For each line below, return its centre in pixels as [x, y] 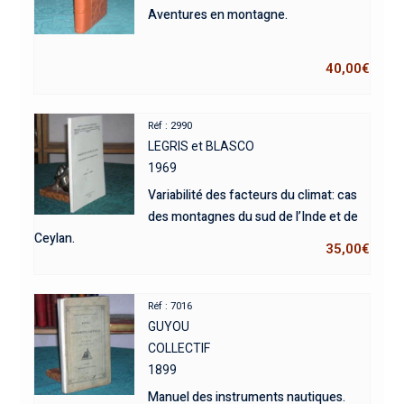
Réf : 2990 [170, 126]
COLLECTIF [179, 349]
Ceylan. [54, 239]
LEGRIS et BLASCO [202, 147]
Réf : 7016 [170, 307]
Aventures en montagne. [218, 15]
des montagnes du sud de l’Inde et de [253, 217]
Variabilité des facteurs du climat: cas [253, 196]
